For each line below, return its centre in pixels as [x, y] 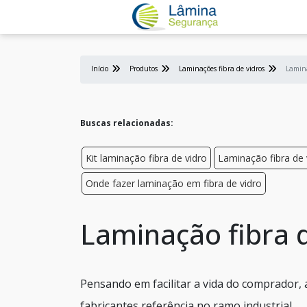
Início [100, 69]
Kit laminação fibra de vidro [146, 158]
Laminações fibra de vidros [222, 69]
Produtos [144, 69]
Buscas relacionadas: [127, 123]
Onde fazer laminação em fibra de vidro [174, 183]
